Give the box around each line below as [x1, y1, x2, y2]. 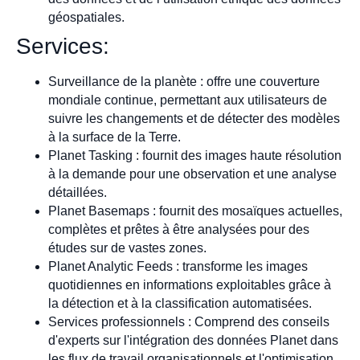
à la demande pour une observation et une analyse [48, 166, 337, 181]
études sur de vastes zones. [48, 240, 207, 255]
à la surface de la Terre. [48, 129, 181, 144]
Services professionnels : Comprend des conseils [48, 314, 329, 329]
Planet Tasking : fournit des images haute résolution [48, 148, 342, 162]
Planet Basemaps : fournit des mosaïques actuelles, [48, 203, 342, 218]
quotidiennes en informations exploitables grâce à [48, 277, 331, 292]
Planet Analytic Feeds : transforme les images [48, 259, 308, 273]
